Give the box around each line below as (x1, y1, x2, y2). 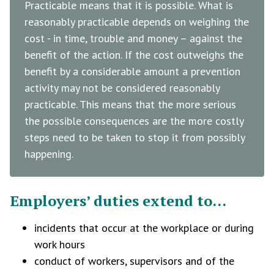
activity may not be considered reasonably (24, 81, 220, 95)
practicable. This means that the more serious (24, 97, 236, 111)
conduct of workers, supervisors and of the (34, 254, 234, 268)
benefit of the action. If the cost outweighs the (24, 48, 243, 62)
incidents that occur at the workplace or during (34, 221, 254, 235)
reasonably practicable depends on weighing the (24, 15, 249, 29)
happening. (24, 147, 73, 161)
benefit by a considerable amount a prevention (24, 64, 240, 78)
